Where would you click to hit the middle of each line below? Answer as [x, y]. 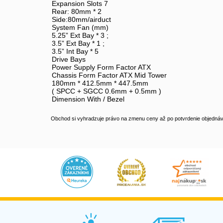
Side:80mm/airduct [81, 20]
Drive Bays [69, 59]
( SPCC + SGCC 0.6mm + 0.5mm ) [107, 91]
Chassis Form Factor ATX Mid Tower [109, 75]
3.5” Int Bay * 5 [75, 52]
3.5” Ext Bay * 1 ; [78, 44]
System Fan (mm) [80, 28]
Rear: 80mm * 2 [77, 12]
